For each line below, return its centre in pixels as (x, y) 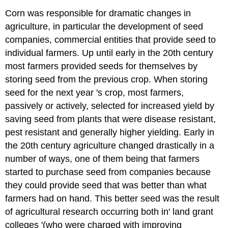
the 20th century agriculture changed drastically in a (110, 145)
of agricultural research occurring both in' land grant (109, 211)
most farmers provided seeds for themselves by (102, 66)
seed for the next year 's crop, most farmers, (95, 92)
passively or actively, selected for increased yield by (110, 106)
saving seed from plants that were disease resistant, (111, 119)
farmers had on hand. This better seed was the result (112, 198)
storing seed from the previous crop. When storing (107, 79)
